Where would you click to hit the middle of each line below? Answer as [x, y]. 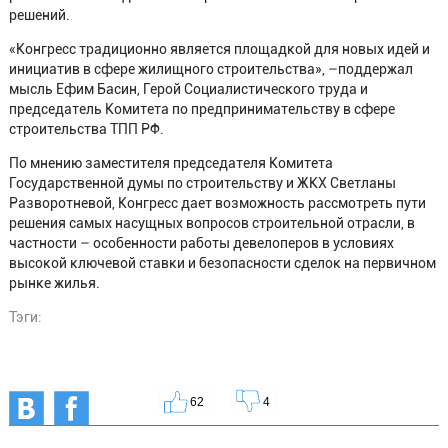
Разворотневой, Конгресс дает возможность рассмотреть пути [217, 202]
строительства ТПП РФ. [86, 128]
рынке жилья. [54, 282]
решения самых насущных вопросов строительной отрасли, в [211, 222]
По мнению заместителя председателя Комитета [170, 162]
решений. [39, 14]
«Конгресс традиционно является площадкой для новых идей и [219, 48]
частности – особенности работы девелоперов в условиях [201, 242]
